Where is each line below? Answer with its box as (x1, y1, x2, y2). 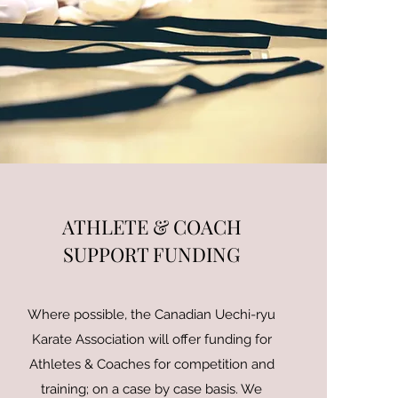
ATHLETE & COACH (61, 213, 242, 240)
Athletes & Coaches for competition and (28, 356, 275, 372)
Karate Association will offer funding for (31, 331, 272, 347)
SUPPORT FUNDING (63, 241, 241, 267)
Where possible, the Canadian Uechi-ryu (28, 306, 276, 322)
